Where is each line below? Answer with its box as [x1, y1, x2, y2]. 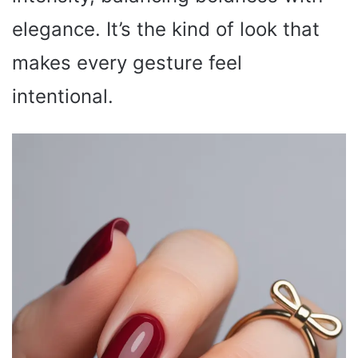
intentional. [12, 84, 113, 108]
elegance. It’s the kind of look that [12, 17, 320, 41]
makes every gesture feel [12, 50, 242, 74]
